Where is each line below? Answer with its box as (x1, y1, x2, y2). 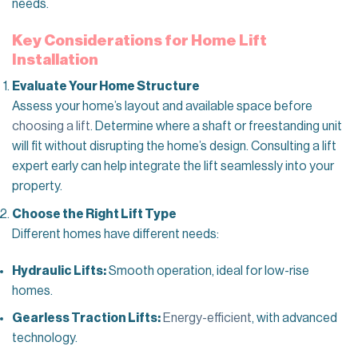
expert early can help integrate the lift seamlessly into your (12, 160, 334, 173)
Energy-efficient (161, 312, 252, 325)
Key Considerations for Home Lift (12, 32, 267, 48)
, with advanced (252, 312, 337, 325)
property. (12, 180, 65, 193)
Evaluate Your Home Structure (12, 80, 200, 93)
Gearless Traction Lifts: (12, 312, 161, 325)
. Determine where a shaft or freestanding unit (90, 120, 342, 133)
